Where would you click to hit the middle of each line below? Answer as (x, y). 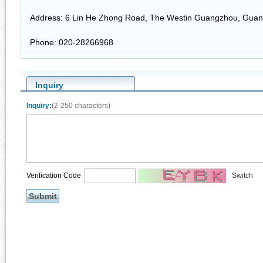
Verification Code (55, 175)
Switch (242, 176)
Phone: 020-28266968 (72, 42)
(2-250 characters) (81, 106)
